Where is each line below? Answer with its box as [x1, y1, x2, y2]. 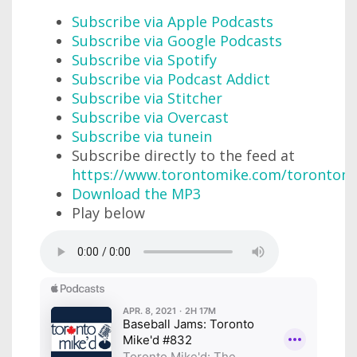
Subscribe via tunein [72, 126, 212, 146]
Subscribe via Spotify [72, 49, 217, 69]
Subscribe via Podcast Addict [72, 69, 270, 88]
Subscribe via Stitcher [72, 88, 222, 108]
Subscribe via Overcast [72, 107, 229, 127]
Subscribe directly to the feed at [72, 145, 295, 165]
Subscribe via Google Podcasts [72, 30, 282, 50]
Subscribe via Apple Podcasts [72, 11, 273, 31]
